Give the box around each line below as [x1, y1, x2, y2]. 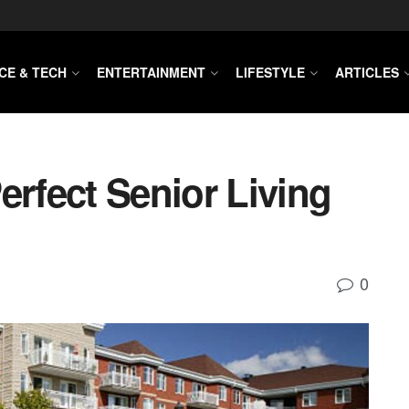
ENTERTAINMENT [97, 63, 205, 81]
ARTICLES [335, 63, 399, 81]
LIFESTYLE [236, 63, 305, 81]
